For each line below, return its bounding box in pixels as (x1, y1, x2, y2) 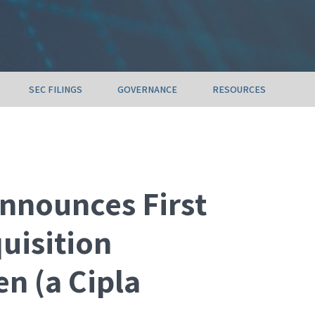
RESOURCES (212, 83, 266, 96)
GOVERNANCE (117, 83, 177, 96)
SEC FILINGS (28, 83, 82, 96)
